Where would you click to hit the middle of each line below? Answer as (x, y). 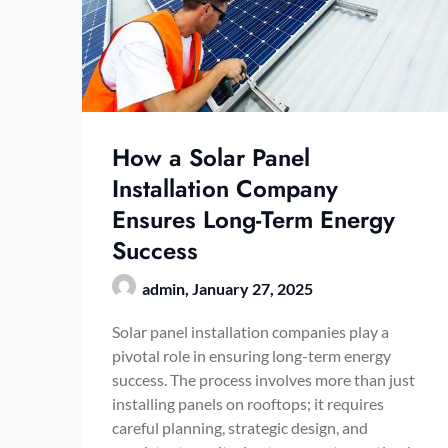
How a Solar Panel (211, 158)
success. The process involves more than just (263, 380)
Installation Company (225, 189)
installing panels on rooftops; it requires (248, 404)
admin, (167, 289)
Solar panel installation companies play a (250, 332)
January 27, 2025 (252, 289)
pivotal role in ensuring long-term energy (251, 356)
